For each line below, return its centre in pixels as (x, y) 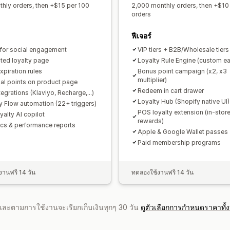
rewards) (151, 121)
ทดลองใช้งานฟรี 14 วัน (162, 172)
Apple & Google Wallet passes (183, 131)
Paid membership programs (179, 142)
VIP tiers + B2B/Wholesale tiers (183, 49)
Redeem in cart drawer (171, 90)
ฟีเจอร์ (141, 35)
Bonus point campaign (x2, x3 (182, 71)
